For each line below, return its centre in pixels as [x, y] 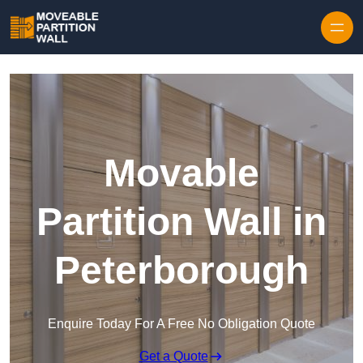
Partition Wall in [181, 222]
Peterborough [181, 271]
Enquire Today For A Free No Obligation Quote [181, 324]
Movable [181, 173]
